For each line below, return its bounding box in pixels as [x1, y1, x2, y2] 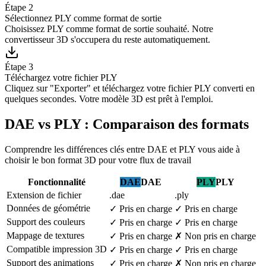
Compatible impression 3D [7, 243, 107, 254]
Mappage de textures [7, 230, 84, 240]
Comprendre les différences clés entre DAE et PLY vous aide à [5, 144, 240, 154]
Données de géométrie [7, 202, 90, 213]
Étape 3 [5, 61, 33, 72]
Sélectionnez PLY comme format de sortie [5, 12, 161, 23]
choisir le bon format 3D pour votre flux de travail [5, 154, 191, 165]
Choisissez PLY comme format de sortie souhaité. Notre [5, 23, 213, 34]
